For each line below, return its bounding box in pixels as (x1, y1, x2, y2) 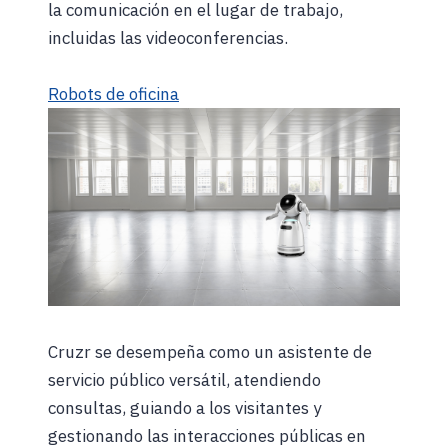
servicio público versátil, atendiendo (48, 368, 321, 391)
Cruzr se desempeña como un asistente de (48, 340, 372, 363)
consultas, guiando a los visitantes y (48, 396, 321, 419)
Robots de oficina (48, 82, 179, 105)
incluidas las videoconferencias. (48, 26, 288, 49)
